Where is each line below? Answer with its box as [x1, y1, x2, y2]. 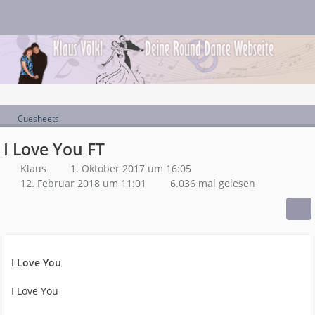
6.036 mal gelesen [167, 176, 255, 190]
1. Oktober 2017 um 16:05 [70, 162, 191, 175]
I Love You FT [4, 138, 105, 160]
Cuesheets [18, 112, 59, 124]
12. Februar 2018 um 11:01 [20, 176, 146, 190]
